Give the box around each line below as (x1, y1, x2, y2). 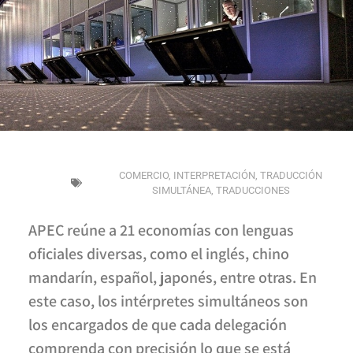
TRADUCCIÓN (260, 169, 323, 182)
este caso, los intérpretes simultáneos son (28, 290, 308, 311)
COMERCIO (119, 169, 169, 182)
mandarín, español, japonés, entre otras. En (28, 266, 317, 288)
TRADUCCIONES (215, 184, 290, 197)
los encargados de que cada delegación (28, 314, 287, 335)
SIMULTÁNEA (151, 184, 211, 197)
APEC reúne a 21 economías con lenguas (28, 219, 294, 240)
